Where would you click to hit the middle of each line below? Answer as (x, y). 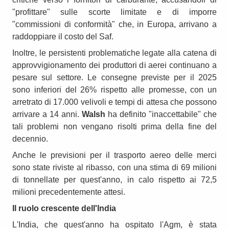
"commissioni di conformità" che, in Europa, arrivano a (114, 24)
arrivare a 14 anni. (46, 114)
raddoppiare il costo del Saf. (63, 36)
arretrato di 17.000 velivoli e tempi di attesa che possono (114, 102)
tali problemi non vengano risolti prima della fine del (114, 126)
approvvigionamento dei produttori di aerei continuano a (114, 65)
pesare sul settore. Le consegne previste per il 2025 (114, 77)
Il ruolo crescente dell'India (64, 208)
